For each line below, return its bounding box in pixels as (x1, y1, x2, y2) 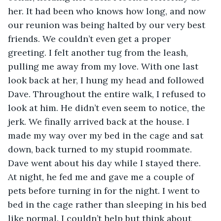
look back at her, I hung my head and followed (8, 74, 207, 86)
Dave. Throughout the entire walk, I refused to (8, 88, 208, 100)
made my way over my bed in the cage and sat (8, 129, 206, 141)
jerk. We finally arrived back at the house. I (8, 115, 192, 127)
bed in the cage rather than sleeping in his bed (8, 198, 209, 210)
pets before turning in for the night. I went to (8, 184, 202, 196)
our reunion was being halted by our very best (8, 19, 208, 31)
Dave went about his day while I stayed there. (8, 157, 203, 169)
